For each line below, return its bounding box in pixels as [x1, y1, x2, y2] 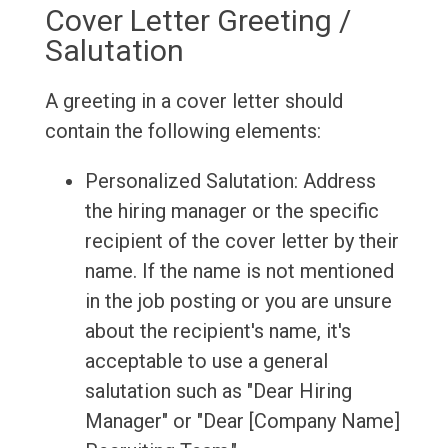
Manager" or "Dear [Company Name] [84, 409, 400, 434]
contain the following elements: [44, 119, 321, 144]
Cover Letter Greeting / [44, 3, 351, 39]
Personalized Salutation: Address [84, 169, 376, 194]
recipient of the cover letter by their [84, 229, 399, 254]
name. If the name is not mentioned [84, 259, 394, 284]
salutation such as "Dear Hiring [84, 379, 352, 404]
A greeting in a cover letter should [44, 89, 343, 114]
